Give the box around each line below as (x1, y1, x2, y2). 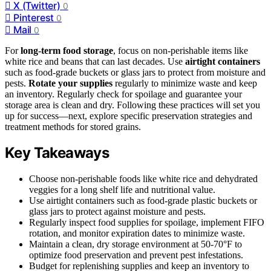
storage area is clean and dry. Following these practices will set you (5, 99, 260, 110)
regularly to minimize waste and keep (113, 77, 257, 88)
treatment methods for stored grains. (5, 121, 141, 132)
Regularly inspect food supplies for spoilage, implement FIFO (29, 217, 264, 228)
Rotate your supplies (28, 77, 113, 88)
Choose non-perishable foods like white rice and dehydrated (29, 174, 258, 184)
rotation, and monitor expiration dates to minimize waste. (29, 228, 245, 239)
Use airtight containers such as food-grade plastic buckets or (29, 195, 257, 206)
